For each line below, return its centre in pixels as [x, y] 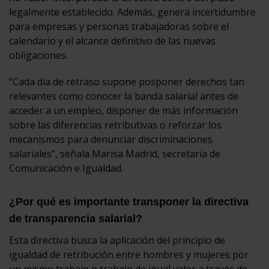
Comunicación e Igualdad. [66, 168]
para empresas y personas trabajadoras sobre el [119, 26]
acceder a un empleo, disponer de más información [123, 110]
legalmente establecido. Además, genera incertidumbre [132, 12]
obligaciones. [38, 55]
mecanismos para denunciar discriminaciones [111, 139]
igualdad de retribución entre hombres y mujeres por [129, 254]
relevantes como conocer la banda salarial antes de [124, 96]
